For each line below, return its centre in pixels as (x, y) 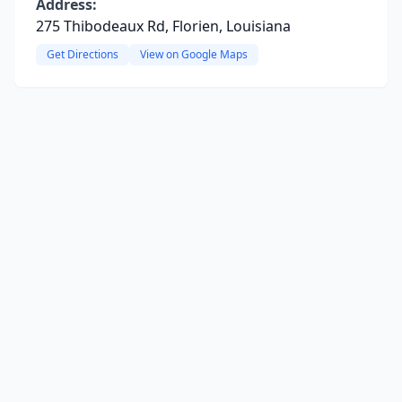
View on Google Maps (194, 54)
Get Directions (83, 54)
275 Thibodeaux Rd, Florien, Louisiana (163, 26)
